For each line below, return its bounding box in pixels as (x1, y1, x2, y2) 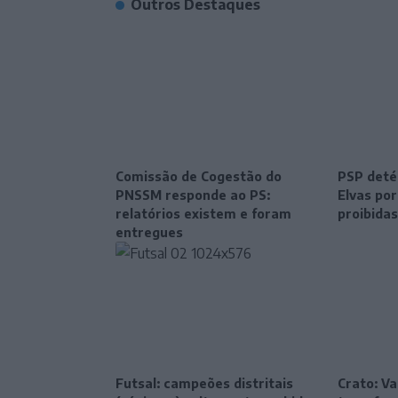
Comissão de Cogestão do (115, 168, 282, 184)
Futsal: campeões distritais (115, 376, 293, 392)
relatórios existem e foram (115, 205, 291, 221)
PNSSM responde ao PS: (115, 187, 270, 203)
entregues (115, 224, 183, 240)
